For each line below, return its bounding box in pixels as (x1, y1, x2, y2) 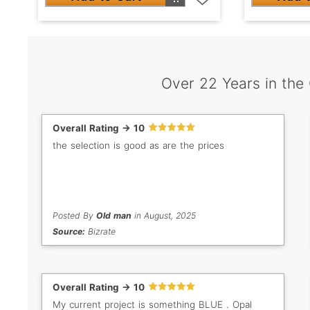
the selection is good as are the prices (53, 139, 224, 151)
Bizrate (85, 226, 116, 237)
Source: (53, 226, 85, 237)
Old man (95, 210, 131, 221)
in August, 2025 (131, 210, 196, 221)
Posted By (53, 210, 96, 221)
